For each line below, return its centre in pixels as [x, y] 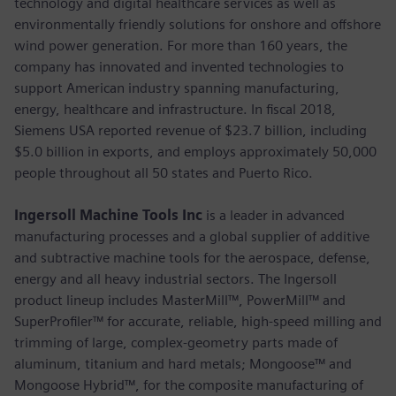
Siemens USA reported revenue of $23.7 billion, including [190, 130]
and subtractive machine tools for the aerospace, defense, [192, 257]
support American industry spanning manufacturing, [177, 88]
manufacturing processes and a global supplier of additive [192, 236]
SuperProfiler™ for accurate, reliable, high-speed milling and [198, 321]
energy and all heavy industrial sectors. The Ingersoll [175, 278]
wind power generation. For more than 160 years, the [181, 45]
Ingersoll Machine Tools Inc [108, 215]
